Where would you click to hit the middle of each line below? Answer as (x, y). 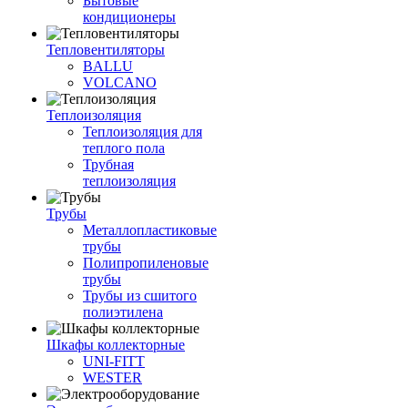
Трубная (108, 164)
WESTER (112, 377)
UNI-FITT (114, 361)
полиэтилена (123, 312)
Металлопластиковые (150, 230)
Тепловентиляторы (106, 50)
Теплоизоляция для (143, 132)
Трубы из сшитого (140, 296)
